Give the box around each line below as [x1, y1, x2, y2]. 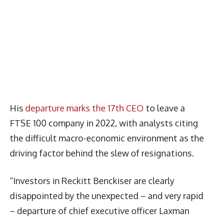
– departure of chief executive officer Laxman [10, 205, 189, 216]
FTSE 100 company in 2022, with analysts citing [10, 117, 198, 128]
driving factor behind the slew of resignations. [10, 147, 194, 158]
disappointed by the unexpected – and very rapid [10, 190, 203, 201]
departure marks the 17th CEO [25, 102, 144, 113]
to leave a [144, 102, 185, 113]
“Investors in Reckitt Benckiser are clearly [10, 175, 174, 186]
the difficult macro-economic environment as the [10, 132, 204, 143]
